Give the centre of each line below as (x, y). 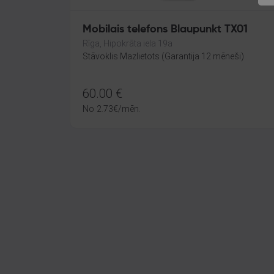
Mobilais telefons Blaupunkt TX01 (165, 29)
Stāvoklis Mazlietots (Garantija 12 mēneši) (163, 56)
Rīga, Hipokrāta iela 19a (128, 43)
